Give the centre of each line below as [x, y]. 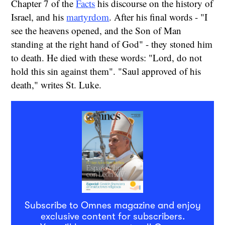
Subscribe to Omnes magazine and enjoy [113, 205]
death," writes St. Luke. [57, 84]
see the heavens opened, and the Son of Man [96, 30]
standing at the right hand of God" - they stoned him [112, 44]
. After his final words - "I [158, 17]
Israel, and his [39, 17]
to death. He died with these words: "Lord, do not [107, 57]
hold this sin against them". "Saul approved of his [106, 71]
